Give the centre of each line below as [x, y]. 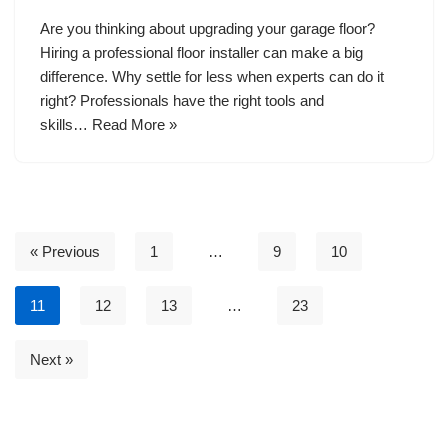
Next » [51, 360]
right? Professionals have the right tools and [182, 101]
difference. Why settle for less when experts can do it [212, 77]
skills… [66, 125]
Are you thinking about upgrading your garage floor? [207, 29]
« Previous [65, 252]
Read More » [134, 125]
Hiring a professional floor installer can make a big [201, 53]
